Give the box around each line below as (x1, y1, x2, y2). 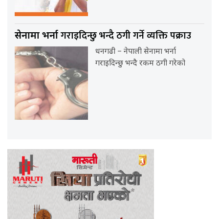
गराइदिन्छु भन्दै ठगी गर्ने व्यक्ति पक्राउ (61, 27, 191, 44)
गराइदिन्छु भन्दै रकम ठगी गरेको (95, 58, 186, 69)
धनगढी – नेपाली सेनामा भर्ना (95, 46, 176, 57)
